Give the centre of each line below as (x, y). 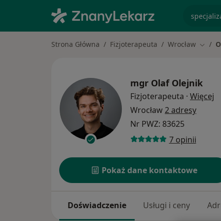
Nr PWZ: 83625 (157, 124)
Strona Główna (75, 44)
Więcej (202, 96)
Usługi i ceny (167, 205)
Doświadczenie (97, 205)
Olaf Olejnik (177, 83)
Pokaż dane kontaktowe (150, 170)
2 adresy (181, 110)
